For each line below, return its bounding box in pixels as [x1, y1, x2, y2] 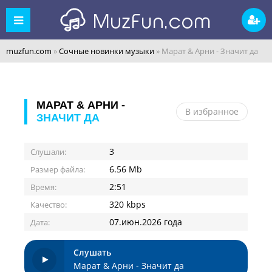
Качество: [30, 199, 67, 210]
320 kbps [109, 199, 146, 210]
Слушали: [30, 146, 66, 157]
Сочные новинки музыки [59, 46, 154, 56]
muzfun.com [6, 46, 52, 56]
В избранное [185, 106, 239, 117]
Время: [30, 182, 56, 192]
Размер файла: [30, 164, 85, 175]
